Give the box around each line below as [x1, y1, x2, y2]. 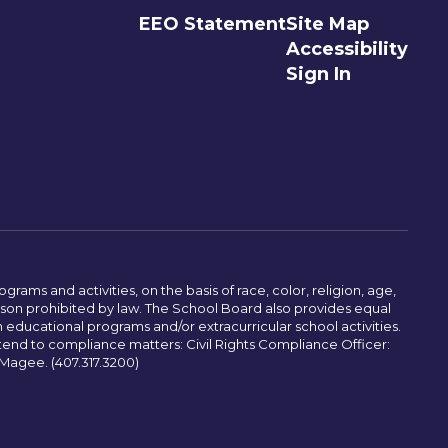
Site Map [285, 13, 369, 35]
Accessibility [285, 38, 408, 60]
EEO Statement [138, 13, 286, 35]
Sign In [285, 63, 351, 85]
